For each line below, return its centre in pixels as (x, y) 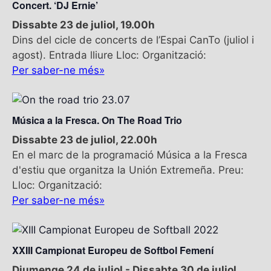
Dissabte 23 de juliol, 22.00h (84, 139)
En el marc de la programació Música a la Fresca (129, 155)
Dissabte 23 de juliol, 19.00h (83, 24)
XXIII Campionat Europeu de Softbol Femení (113, 250)
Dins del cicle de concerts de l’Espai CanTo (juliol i (133, 40)
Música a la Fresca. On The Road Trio (97, 120)
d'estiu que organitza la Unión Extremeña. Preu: (128, 170)
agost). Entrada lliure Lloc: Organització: (109, 55)
